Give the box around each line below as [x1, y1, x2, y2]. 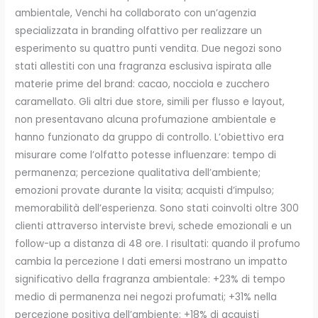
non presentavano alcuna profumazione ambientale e [15, 113, 277, 127]
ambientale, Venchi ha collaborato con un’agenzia [15, 6, 257, 21]
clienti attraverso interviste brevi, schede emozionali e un [15, 219, 292, 234]
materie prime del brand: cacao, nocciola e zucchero [15, 77, 270, 92]
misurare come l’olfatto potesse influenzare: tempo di [15, 148, 277, 163]
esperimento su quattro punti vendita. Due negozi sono [15, 42, 283, 56]
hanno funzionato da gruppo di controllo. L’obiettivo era [15, 131, 285, 145]
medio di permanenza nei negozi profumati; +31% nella [15, 290, 278, 305]
